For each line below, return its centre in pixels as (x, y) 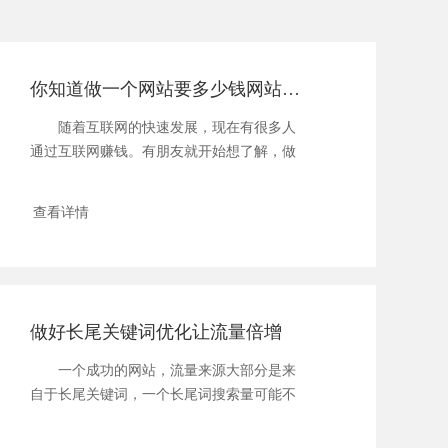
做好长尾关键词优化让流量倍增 (156, 332)
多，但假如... (71, 419)
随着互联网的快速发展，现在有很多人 (163, 127)
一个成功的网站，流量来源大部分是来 (163, 371)
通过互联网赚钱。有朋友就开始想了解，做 (163, 151)
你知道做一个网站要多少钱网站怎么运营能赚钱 (291, 88)
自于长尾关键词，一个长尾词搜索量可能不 (163, 395)
